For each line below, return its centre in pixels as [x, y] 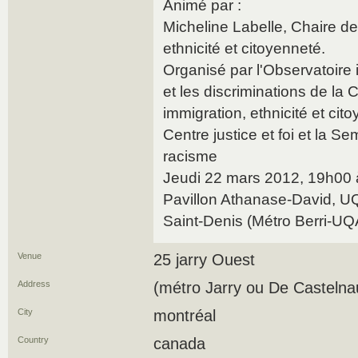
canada [179, 344]
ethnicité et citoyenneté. [244, 48]
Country [33, 340]
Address [34, 284]
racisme [190, 156]
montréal [185, 316]
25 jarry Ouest [204, 260]
